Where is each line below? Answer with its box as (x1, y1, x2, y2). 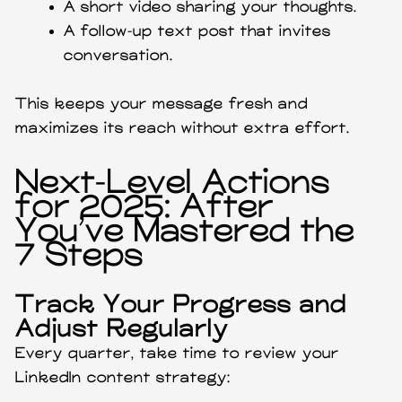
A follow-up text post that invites (64, 22, 332, 40)
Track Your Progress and (15, 291, 348, 319)
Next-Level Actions (15, 165, 331, 202)
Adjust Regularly (15, 315, 230, 344)
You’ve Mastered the (15, 214, 355, 250)
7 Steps (15, 238, 144, 275)
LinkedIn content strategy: (15, 369, 232, 387)
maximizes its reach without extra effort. (15, 119, 351, 137)
